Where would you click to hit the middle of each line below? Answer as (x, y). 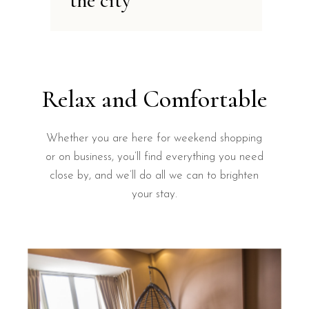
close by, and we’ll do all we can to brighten (154, 176)
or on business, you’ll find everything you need (154, 157)
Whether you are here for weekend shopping (154, 139)
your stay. (154, 195)
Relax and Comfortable (154, 99)
